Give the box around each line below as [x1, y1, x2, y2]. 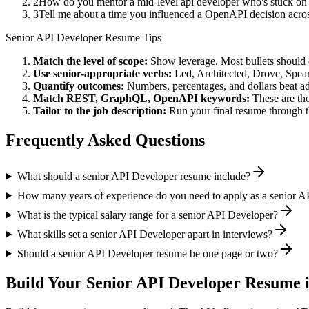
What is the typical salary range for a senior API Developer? [17, 208, 278, 221]
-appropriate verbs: [81, 68, 172, 80]
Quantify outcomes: [33, 80, 124, 92]
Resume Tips [102, 32, 161, 44]
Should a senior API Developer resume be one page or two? [17, 247, 278, 259]
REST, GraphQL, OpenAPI [66, 92, 198, 105]
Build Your [6, 273, 86, 292]
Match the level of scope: [33, 55, 148, 68]
